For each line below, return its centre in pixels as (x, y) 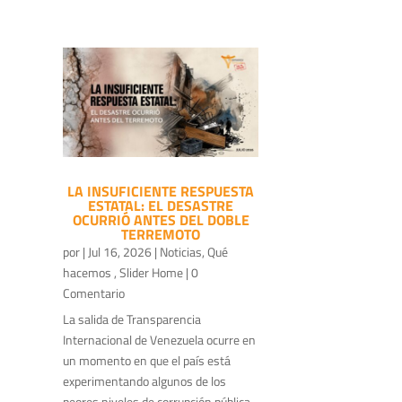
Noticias (181, 252)
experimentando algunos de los (144, 381)
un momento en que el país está (147, 361)
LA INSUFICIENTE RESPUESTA (161, 192)
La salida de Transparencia (132, 319)
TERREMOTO (161, 235)
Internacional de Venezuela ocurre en (159, 340)
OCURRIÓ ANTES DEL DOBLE (161, 220)
